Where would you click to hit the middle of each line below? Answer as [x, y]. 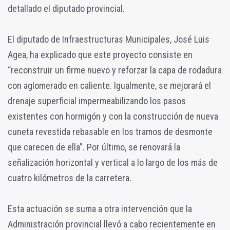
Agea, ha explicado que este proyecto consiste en [100, 54]
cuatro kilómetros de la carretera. [70, 178]
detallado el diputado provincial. [66, 8]
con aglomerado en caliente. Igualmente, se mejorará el [109, 85]
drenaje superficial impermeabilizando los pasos [97, 101]
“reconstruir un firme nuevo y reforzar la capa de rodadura [115, 70]
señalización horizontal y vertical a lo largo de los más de [113, 162]
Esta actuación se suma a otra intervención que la [100, 208]
